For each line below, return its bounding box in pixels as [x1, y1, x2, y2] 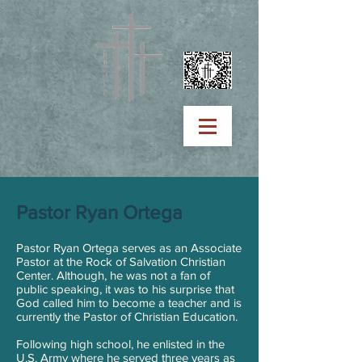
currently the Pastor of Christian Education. [16, 309, 238, 323]
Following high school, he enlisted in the [16, 337, 225, 351]
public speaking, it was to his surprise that [16, 282, 234, 296]
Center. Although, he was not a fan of [16, 268, 210, 282]
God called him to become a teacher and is [16, 296, 242, 309]
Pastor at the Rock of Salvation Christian [16, 255, 225, 268]
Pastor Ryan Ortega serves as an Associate [16, 241, 242, 255]
